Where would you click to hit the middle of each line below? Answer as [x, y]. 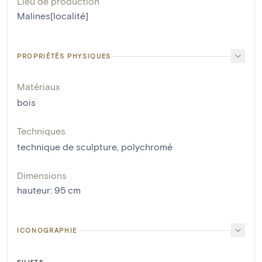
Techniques [41, 131]
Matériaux [38, 87]
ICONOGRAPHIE [47, 230]
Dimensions [42, 175]
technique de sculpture [67, 147]
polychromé [147, 147]
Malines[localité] [53, 16]
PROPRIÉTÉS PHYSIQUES [64, 56]
